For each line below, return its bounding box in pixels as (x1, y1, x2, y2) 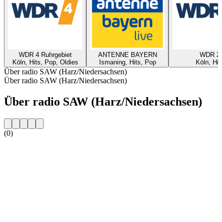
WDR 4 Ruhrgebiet (18, 51, 72, 58)
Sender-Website (4, 145, 53, 154)
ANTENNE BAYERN (98, 51, 157, 58)
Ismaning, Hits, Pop (99, 58, 156, 66)
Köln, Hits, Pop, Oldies (12, 58, 78, 66)
